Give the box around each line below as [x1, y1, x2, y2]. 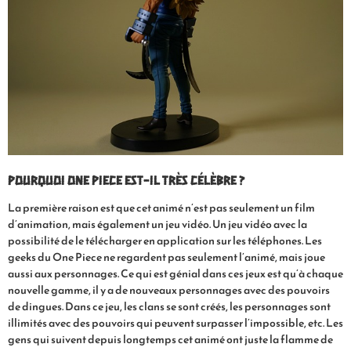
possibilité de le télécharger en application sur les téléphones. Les [8, 232, 322, 249]
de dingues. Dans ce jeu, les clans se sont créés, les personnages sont [8, 298, 331, 315]
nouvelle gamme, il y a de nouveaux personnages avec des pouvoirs [8, 281, 330, 299]
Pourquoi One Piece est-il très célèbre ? [8, 170, 245, 188]
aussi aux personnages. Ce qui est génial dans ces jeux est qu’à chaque [8, 265, 343, 282]
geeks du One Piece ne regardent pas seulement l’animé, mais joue [8, 248, 325, 266]
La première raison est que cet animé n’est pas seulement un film [8, 199, 315, 216]
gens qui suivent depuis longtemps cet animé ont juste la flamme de [8, 331, 333, 348]
